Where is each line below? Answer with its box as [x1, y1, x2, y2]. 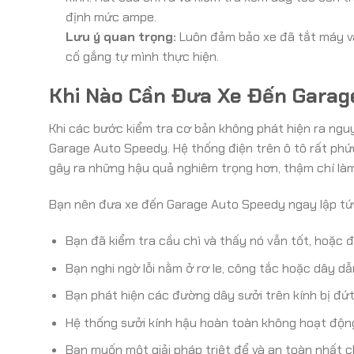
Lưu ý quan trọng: [65, 28, 176, 45]
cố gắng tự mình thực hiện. [65, 47, 219, 65]
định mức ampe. [65, 8, 156, 25]
